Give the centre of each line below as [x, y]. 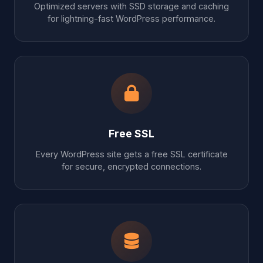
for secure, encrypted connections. [131, 166]
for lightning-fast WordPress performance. [131, 18]
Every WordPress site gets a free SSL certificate [131, 154]
